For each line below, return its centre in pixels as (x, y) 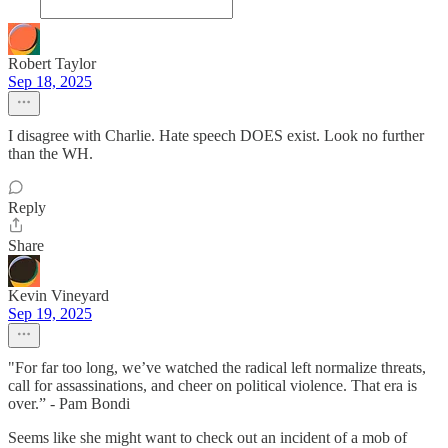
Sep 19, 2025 (50, 314)
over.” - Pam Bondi (69, 404)
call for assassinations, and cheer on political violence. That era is (212, 386)
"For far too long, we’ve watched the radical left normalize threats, (217, 368)
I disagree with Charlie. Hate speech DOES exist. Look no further (216, 136)
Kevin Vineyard (58, 296)
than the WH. (50, 154)
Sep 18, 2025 (50, 82)
